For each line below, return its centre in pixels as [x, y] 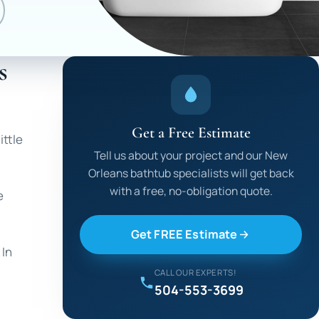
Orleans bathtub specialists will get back [191, 173]
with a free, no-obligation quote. [191, 191]
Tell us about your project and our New [191, 156]
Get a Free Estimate [191, 133]
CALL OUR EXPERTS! [195, 272]
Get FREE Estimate [184, 234]
